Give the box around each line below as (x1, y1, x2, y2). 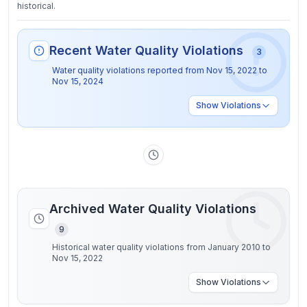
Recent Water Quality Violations (49, 43, 247, 58)
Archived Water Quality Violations (49, 201, 256, 216)
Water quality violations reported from (52, 65, 206, 75)
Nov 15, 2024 (52, 76, 103, 86)
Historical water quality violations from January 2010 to (52, 242, 271, 252)
